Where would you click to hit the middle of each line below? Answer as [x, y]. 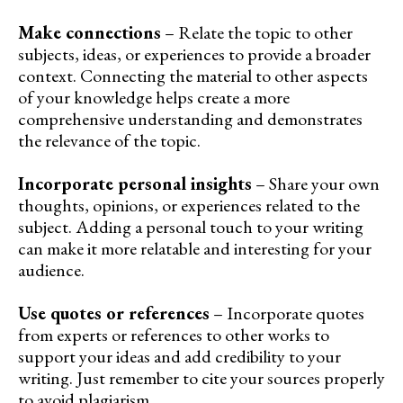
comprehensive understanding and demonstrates [190, 118]
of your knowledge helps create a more [154, 97]
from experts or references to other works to [174, 334]
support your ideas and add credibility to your [179, 356]
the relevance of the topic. [109, 140]
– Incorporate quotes [287, 313]
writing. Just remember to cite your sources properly [201, 377]
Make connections [90, 32]
